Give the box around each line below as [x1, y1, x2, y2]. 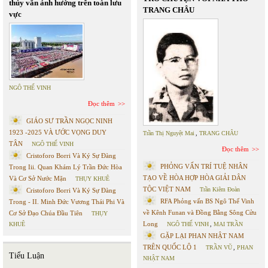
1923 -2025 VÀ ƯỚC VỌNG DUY [9, 128, 106, 136]
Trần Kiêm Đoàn [200, 185, 240, 193]
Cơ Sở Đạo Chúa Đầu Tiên [9, 209, 83, 217]
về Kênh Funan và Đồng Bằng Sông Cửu [143, 208, 257, 216]
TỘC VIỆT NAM [143, 185, 191, 193]
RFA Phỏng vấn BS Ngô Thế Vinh [160, 197, 254, 205]
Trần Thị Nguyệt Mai [143, 129, 194, 136]
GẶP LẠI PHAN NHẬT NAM [160, 232, 244, 239]
